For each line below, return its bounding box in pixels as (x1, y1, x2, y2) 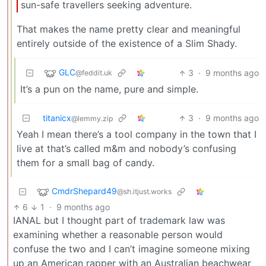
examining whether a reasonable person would (13, 229, 223, 241)
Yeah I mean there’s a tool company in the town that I (17, 128, 256, 141)
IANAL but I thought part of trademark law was (13, 214, 225, 227)
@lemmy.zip (71, 114, 113, 123)
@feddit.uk (75, 68, 112, 78)
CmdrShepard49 (52, 186, 117, 197)
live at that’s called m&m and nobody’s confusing (17, 142, 236, 155)
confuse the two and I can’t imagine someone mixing (13, 243, 250, 255)
